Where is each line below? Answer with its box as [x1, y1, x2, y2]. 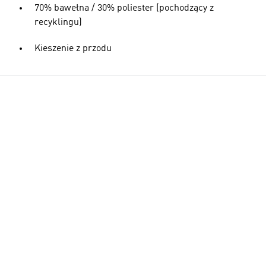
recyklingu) [34, 17, 82, 27]
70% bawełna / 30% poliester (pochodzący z [34, 3, 214, 13]
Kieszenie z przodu [34, 43, 112, 53]
